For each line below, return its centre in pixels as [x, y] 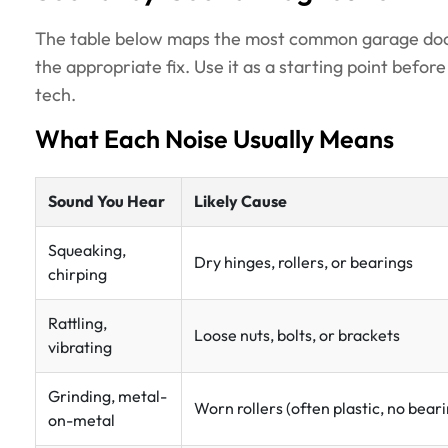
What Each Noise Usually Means [214, 141]
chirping [77, 275]
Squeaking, [87, 251]
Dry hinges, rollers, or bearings [303, 263]
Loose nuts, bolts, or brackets [297, 336]
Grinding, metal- [107, 397]
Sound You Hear [106, 202]
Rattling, [77, 324]
